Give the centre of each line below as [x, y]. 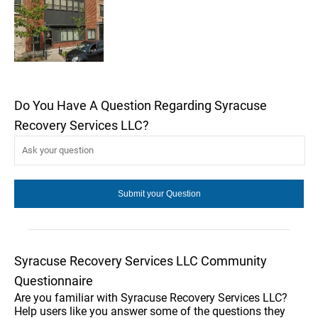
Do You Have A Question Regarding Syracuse [141, 105]
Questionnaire [54, 280]
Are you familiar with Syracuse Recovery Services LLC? [151, 297]
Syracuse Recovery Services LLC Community [141, 261]
